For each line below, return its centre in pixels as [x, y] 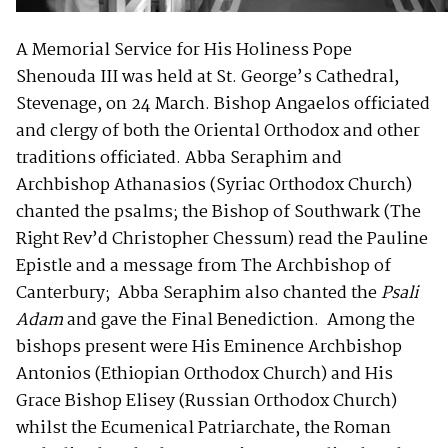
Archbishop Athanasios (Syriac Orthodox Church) [214, 185]
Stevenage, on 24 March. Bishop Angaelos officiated [223, 104]
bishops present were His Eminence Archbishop [209, 347]
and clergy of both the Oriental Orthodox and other [218, 131]
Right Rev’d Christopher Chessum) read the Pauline [222, 239]
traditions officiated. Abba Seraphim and [179, 158]
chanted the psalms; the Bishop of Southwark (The [218, 212]
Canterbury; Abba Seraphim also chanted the [198, 293]
